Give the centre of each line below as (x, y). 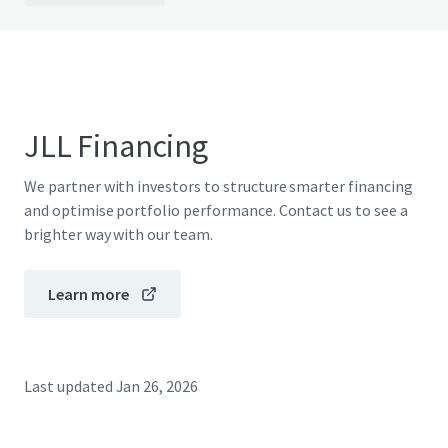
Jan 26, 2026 (157, 386)
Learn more (88, 294)
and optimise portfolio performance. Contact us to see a (216, 210)
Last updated (68, 386)
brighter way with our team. (118, 234)
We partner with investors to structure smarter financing (218, 186)
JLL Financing (116, 146)
